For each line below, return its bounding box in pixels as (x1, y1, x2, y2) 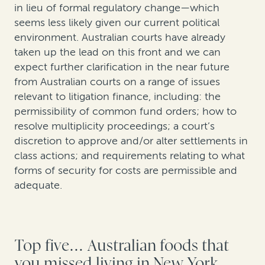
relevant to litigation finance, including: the (14, 89, 221, 103)
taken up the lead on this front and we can (14, 45, 221, 59)
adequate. (14, 178, 62, 192)
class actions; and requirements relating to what (14, 148, 245, 162)
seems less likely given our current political (14, 15, 219, 29)
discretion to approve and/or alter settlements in (14, 134, 248, 147)
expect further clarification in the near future (14, 60, 230, 73)
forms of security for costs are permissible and (14, 163, 237, 177)
